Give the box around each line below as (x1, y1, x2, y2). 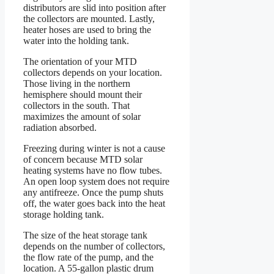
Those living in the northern (23, 78, 130, 89)
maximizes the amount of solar (23, 111, 141, 122)
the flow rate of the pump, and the (23, 252, 154, 263)
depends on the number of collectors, (23, 241, 165, 252)
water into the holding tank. (23, 35, 129, 46)
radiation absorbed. (23, 122, 97, 133)
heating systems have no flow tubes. (23, 165, 162, 176)
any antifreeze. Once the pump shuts (23, 187, 163, 198)
